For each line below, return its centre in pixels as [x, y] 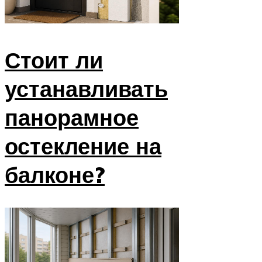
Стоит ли [54, 60]
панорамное [72, 117]
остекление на [83, 146]
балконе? [55, 174]
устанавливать [86, 88]
